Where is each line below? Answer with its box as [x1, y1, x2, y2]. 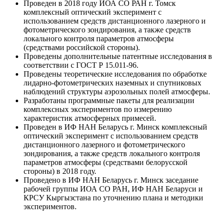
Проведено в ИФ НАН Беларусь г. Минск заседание [24, 175, 198, 184]
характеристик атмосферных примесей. [24, 113, 156, 122]
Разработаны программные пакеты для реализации [24, 96, 194, 105]
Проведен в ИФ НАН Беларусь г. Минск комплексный [24, 122, 207, 131]
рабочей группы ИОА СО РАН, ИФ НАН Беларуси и [24, 184, 203, 193]
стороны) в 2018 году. [24, 166, 96, 175]
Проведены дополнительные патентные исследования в [24, 52, 212, 60]
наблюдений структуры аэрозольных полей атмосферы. [24, 87, 210, 96]
